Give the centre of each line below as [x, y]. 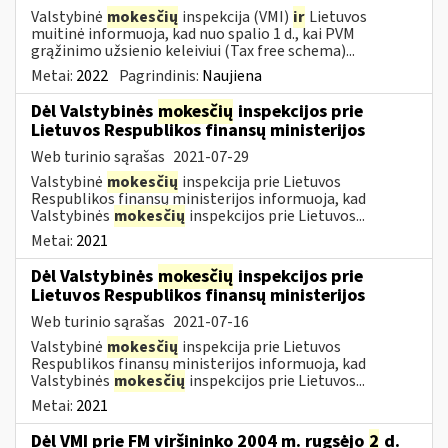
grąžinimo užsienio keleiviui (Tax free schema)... [193, 50]
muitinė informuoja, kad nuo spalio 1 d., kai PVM [193, 33]
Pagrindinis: [160, 75]
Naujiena [232, 75]
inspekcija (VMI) [235, 16]
